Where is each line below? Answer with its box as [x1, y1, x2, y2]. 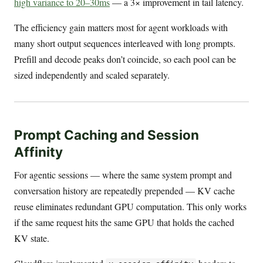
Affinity [14, 143, 63, 160]
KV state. [14, 231, 49, 244]
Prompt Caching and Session [14, 126, 199, 143]
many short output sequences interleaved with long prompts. [14, 37, 235, 50]
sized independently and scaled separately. [14, 69, 170, 82]
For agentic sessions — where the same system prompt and [14, 168, 232, 181]
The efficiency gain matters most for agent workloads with [14, 21, 228, 34]
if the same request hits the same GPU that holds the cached [14, 215, 234, 228]
